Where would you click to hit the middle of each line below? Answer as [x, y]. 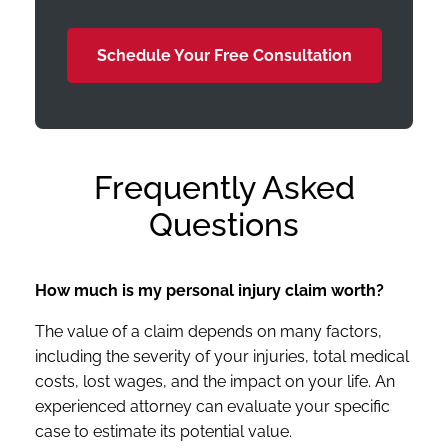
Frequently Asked [224, 187]
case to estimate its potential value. [163, 431]
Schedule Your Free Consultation [224, 55]
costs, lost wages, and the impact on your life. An [215, 381]
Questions [224, 224]
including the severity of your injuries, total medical [222, 356]
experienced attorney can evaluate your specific [212, 406]
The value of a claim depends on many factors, [208, 331]
